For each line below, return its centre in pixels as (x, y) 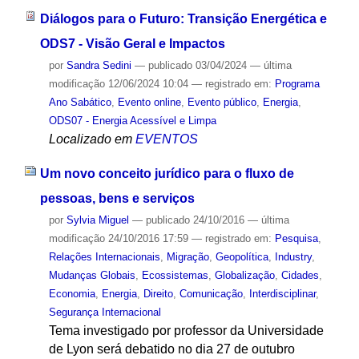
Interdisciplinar (282, 293)
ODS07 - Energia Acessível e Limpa (132, 121)
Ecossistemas (175, 275)
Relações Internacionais (104, 256)
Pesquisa (296, 238)
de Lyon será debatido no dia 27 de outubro (171, 349)
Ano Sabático (80, 103)
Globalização (244, 275)
